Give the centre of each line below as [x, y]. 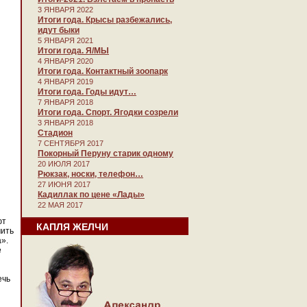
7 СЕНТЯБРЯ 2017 [71, 143]
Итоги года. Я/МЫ [73, 51]
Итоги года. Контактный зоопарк [103, 71]
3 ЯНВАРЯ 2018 [65, 123]
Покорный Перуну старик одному [106, 153]
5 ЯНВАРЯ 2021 [65, 40]
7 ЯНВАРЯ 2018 [65, 102]
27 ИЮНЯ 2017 [64, 184]
